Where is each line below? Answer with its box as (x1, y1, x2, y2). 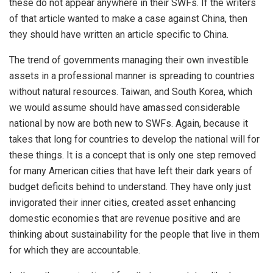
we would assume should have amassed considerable (9, 101, 240, 113)
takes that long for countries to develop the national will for (9, 133, 260, 145)
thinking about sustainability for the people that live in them (9, 228, 260, 240)
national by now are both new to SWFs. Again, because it (9, 117, 248, 129)
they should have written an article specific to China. (9, 28, 229, 40)
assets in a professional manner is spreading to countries (9, 69, 255, 82)
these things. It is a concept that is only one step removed (9, 149, 256, 161)
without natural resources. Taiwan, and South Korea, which (9, 85, 252, 97)
